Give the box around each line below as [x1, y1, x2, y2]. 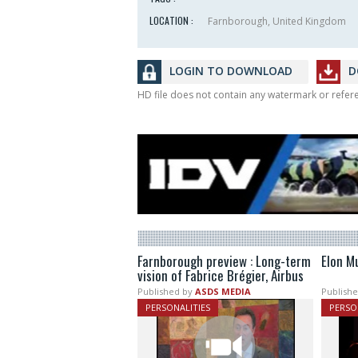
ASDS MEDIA [195, 285, 251, 298]
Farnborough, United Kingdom [205, 14, 346, 29]
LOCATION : [149, 14, 193, 28]
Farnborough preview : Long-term [137, 251, 311, 272]
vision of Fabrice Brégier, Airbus [137, 265, 304, 286]
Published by [137, 285, 193, 298]
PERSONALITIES [145, 301, 210, 314]
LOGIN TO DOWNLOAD [169, 63, 292, 79]
